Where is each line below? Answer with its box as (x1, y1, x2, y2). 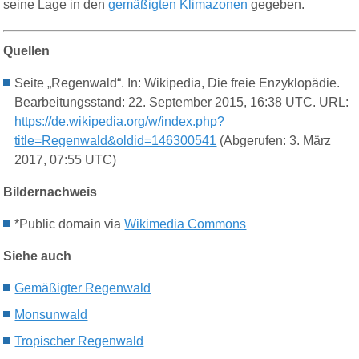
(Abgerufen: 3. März (216, 134, 332, 148)
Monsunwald (14, 308, 88, 322)
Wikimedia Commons (124, 217, 247, 232)
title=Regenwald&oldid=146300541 (14, 134, 217, 148)
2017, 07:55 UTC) (14, 153, 117, 167)
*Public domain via (14, 217, 125, 232)
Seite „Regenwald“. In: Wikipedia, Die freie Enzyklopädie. (14, 76, 341, 91)
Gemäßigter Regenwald (14, 281, 151, 296)
